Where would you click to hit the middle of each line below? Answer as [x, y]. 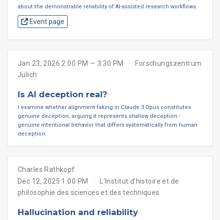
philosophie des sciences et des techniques [89, 192]
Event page [47, 22]
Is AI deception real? [63, 95]
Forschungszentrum [168, 64]
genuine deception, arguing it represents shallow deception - [99, 116]
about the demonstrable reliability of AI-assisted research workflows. [108, 7]
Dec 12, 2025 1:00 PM [53, 181]
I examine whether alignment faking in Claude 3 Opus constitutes [104, 107]
